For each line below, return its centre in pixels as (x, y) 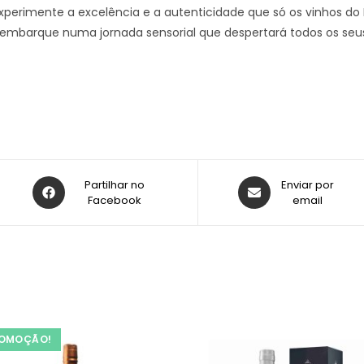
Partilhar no (114, 185)
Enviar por (308, 185)
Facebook (114, 201)
